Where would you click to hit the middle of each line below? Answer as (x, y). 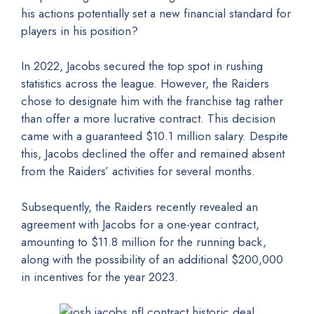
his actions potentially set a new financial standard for (156, 13)
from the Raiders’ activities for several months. (138, 171)
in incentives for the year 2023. (100, 277)
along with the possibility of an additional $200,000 (152, 259)
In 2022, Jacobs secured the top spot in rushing (142, 66)
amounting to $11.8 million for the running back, (144, 241)
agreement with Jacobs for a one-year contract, (140, 224)
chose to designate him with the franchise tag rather (152, 101)
